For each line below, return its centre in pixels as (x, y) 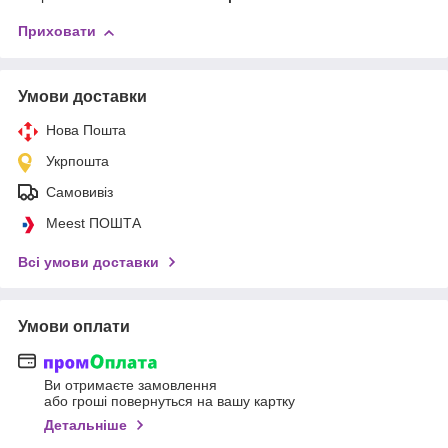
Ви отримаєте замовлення (130, 384)
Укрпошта (77, 161)
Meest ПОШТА (93, 223)
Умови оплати (74, 327)
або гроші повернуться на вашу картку (169, 400)
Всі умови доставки (88, 262)
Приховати (57, 31)
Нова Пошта (86, 130)
